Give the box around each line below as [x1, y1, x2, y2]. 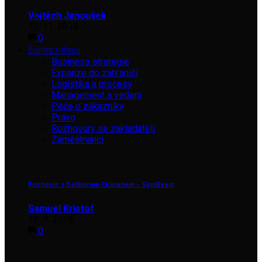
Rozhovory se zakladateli [51, 122, 155, 134]
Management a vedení [51, 89, 142, 101]
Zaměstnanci [51, 133, 104, 145]
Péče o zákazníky [51, 100, 124, 112]
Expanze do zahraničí [51, 67, 138, 78]
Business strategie [51, 56, 129, 67]
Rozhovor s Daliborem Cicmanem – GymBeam [28, 180, 174, 188]
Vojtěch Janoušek [28, 9, 106, 21]
